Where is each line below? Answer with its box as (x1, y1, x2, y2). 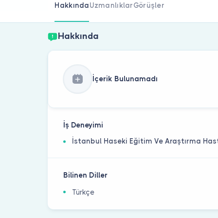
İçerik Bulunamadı (92, 74, 158, 83)
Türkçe (72, 188, 95, 197)
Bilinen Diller (63, 171, 108, 180)
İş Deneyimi (63, 121, 104, 129)
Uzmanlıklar (89, 1, 133, 9)
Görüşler (133, 1, 164, 9)
